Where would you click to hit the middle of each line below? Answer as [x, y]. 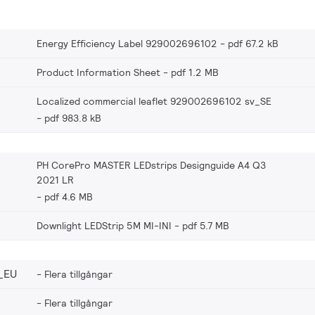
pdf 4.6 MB [69, 197]
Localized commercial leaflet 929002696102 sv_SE [154, 101]
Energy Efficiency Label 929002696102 [127, 43]
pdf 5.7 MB [206, 225]
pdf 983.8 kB [73, 118]
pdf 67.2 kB [253, 43]
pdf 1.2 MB [195, 72]
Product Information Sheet [98, 72]
